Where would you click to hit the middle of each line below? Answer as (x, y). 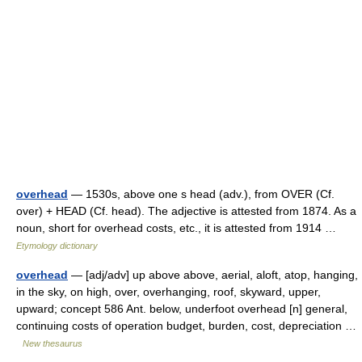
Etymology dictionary (57, 246)
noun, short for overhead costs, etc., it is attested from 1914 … (179, 228)
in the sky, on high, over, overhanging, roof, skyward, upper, (168, 292)
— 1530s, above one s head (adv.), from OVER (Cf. (201, 194)
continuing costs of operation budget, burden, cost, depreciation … (186, 326)
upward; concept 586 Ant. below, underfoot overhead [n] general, (182, 309)
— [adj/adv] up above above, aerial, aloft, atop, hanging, (213, 275)
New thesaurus (53, 343)
